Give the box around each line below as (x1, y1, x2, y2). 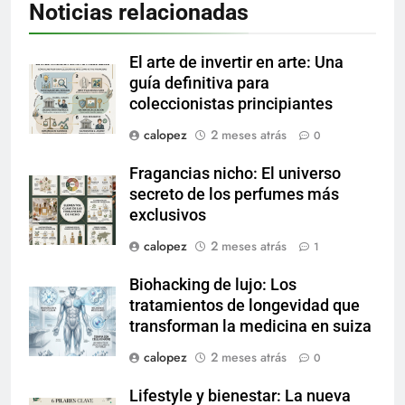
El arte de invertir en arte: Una (129, 52, 344, 71)
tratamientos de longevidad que (129, 296, 360, 315)
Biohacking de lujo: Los (129, 275, 297, 294)
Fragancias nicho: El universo (129, 164, 341, 183)
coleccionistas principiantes (129, 94, 333, 113)
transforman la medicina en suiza (129, 316, 372, 335)
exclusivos (129, 205, 206, 224)
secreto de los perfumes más (129, 184, 339, 203)
